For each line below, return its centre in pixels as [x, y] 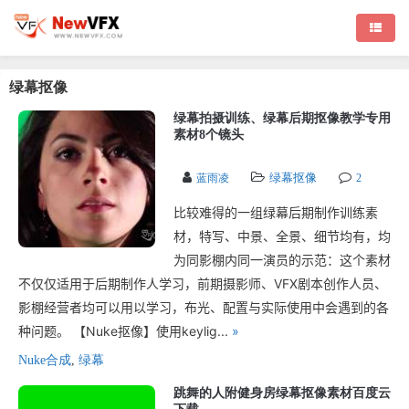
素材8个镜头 [209, 135]
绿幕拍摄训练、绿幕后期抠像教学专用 [282, 118]
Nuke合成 [45, 360]
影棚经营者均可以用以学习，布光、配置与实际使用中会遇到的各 [204, 307]
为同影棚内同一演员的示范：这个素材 [282, 260]
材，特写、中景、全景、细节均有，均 [282, 236]
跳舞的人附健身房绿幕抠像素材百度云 [282, 393]
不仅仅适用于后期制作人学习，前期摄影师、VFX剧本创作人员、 [203, 283]
